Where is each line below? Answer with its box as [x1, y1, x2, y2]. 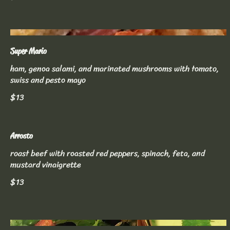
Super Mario [10, 45, 47, 56]
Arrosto [10, 130, 33, 141]
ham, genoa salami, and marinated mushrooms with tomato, [10, 61, 219, 76]
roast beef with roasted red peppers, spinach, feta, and [10, 145, 205, 161]
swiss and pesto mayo [10, 72, 86, 87]
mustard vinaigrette [10, 157, 81, 172]
